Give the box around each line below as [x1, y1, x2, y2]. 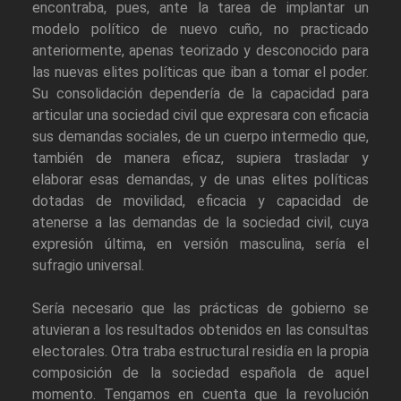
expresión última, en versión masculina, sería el [32, 235, 369, 253]
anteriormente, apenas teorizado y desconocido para [32, 42, 369, 60]
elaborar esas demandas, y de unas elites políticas [32, 171, 369, 189]
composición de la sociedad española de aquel [32, 364, 369, 382]
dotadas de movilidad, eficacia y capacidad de [32, 192, 369, 210]
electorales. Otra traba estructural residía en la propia [32, 343, 369, 361]
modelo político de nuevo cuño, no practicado [32, 21, 369, 38]
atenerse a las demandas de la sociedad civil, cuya [32, 214, 369, 232]
